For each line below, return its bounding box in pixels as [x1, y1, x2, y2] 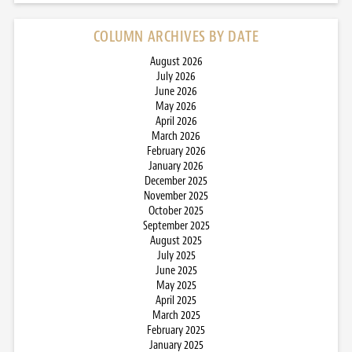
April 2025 [156, 292, 196, 308]
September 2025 [142, 218, 210, 233]
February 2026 [146, 143, 206, 159]
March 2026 [152, 128, 200, 144]
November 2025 [144, 188, 208, 203]
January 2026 [148, 158, 203, 174]
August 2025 [150, 233, 202, 248]
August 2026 [149, 53, 203, 69]
